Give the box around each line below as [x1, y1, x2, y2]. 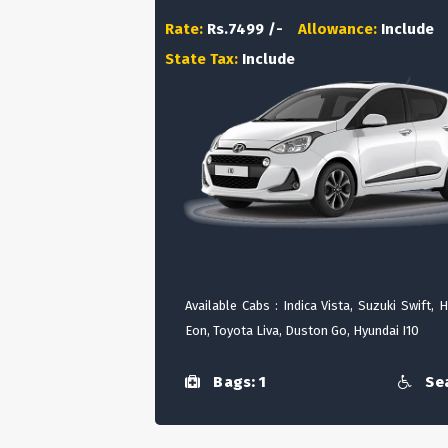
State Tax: [165, 50, 242, 68]
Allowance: [298, 20, 381, 38]
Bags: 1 [210, 373, 266, 392]
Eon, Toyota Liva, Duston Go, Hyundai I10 [185, 323, 419, 338]
